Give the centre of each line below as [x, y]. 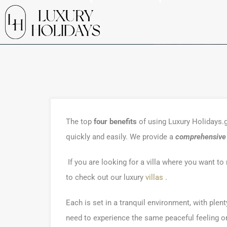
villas [154, 177]
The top [79, 122]
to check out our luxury [106, 177]
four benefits [114, 122]
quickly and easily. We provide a [121, 137]
